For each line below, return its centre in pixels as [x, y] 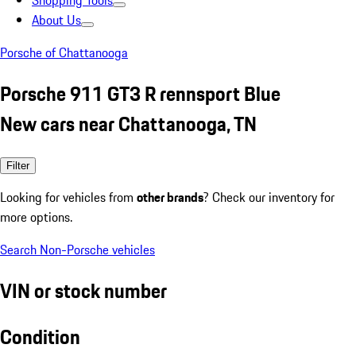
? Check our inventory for [269, 197]
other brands [170, 197]
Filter [18, 165]
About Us [56, 20]
